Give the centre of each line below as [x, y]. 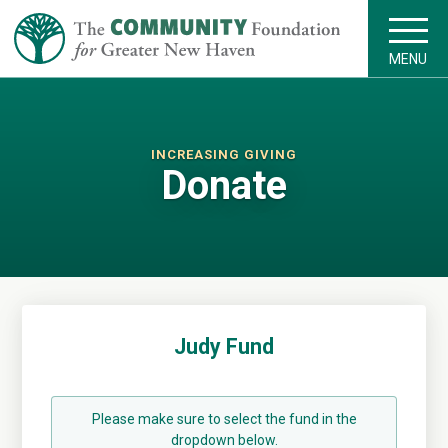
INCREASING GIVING [223, 154]
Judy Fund [224, 346]
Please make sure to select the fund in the [224, 419]
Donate [223, 185]
